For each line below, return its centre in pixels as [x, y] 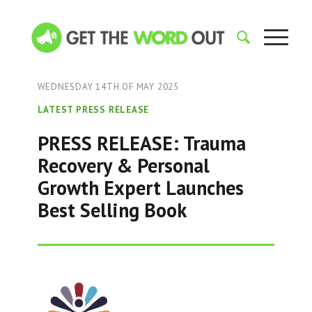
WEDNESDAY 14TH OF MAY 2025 [108, 87]
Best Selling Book [112, 210]
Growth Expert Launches [140, 188]
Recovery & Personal [123, 165]
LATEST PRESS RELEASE [93, 110]
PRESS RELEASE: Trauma [141, 143]
